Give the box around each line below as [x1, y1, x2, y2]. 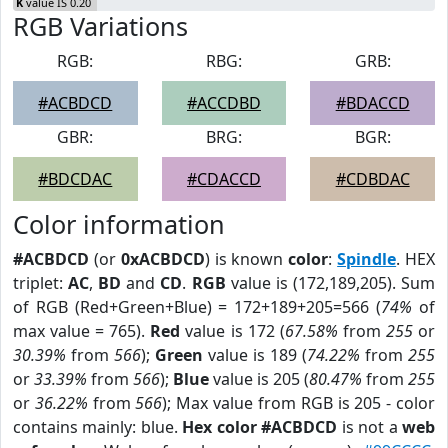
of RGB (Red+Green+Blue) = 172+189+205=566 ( [13, 296, 382, 318]
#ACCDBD [186, 92, 261, 114]
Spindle [337, 248, 397, 270]
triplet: [13, 272, 69, 294]
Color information [13, 207, 225, 241]
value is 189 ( [203, 344, 307, 366]
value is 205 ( [209, 368, 309, 390]
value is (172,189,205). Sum [225, 272, 436, 294]
